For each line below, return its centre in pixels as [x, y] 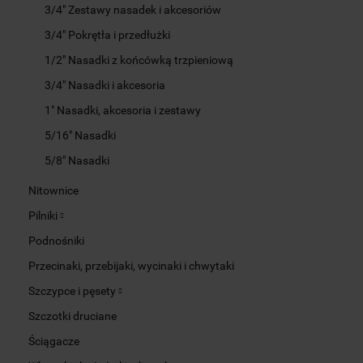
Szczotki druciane [73, 316]
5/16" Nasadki [80, 135]
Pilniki [44, 215]
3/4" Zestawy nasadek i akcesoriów [133, 9]
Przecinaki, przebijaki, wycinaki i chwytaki [131, 265]
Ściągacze [54, 341]
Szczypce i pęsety [73, 290]
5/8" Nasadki [77, 160]
